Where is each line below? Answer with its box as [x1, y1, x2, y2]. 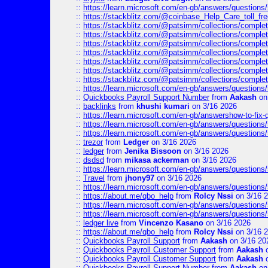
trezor [83, 138, 103, 147]
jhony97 [125, 173, 154, 182]
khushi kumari [136, 102, 190, 111]
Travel [83, 173, 105, 182]
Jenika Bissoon [124, 147, 181, 156]
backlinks [83, 102, 116, 111]
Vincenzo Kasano [139, 218, 203, 227]
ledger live [83, 218, 118, 227]
